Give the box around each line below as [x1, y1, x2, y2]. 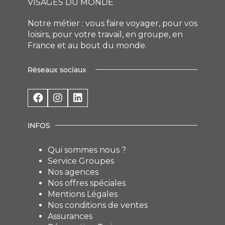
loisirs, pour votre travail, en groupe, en [28, 29, 183, 39]
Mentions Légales [48, 189, 118, 199]
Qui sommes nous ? [48, 145, 126, 155]
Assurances [48, 211, 92, 221]
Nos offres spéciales [48, 178, 126, 188]
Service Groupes [48, 156, 114, 166]
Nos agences [48, 167, 98, 177]
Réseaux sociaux [28, 65, 86, 74]
